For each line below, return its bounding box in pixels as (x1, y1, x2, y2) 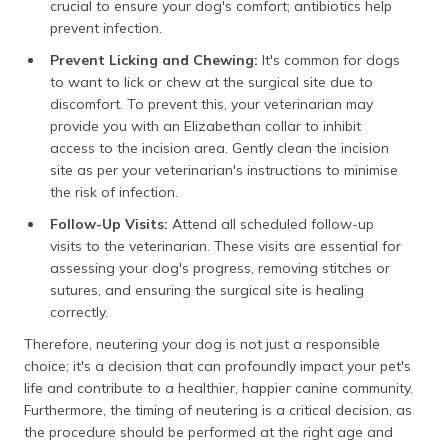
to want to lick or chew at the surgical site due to (50, 73, 373, 92)
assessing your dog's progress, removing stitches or (50, 259, 390, 278)
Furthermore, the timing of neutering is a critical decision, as (24, 401, 412, 420)
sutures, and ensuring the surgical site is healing (50, 281, 364, 300)
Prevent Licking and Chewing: (50, 51, 258, 70)
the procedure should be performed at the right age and (24, 423, 393, 442)
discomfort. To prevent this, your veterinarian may (50, 95, 373, 114)
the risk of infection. (50, 183, 178, 202)
